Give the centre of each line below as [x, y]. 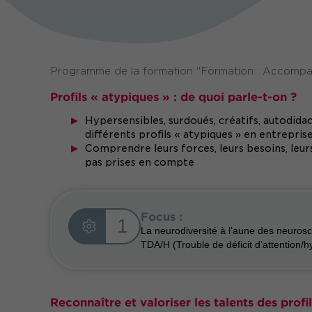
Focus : [162, 216]
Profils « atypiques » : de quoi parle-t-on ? [173, 96]
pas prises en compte [140, 162]
